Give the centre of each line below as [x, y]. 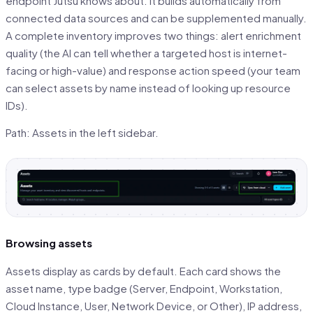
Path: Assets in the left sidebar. [82, 133]
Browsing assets [49, 243]
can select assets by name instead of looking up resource [148, 87]
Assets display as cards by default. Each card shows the [143, 270]
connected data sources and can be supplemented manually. [156, 17]
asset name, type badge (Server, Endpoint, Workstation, [144, 288]
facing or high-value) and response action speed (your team [153, 70]
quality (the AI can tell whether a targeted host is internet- [146, 52]
